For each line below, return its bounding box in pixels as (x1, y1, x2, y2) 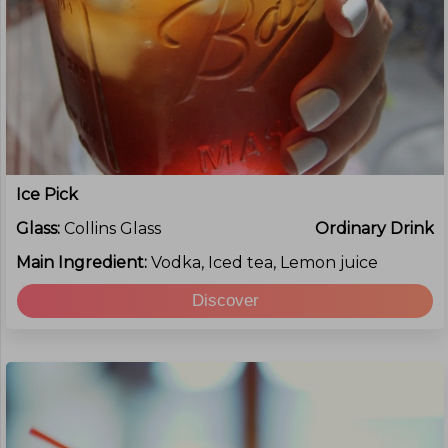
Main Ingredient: (16, 253, 151, 272)
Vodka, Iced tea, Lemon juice (151, 253, 378, 272)
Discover (191, 291, 259, 310)
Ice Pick (16, 185, 78, 204)
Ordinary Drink (315, 219, 434, 238)
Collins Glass (64, 219, 161, 238)
